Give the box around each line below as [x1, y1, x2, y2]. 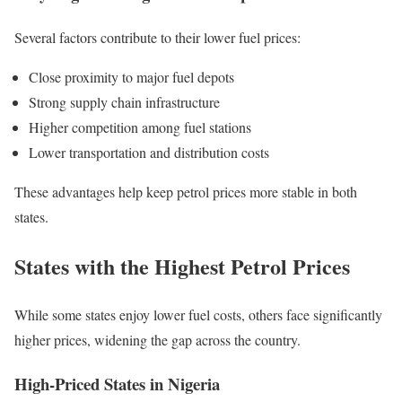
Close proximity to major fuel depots [29, 66, 234, 86]
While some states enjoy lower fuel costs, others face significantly [14, 305, 382, 325]
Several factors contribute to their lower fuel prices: [14, 27, 301, 47]
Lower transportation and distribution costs [29, 142, 269, 162]
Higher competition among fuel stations [29, 117, 251, 136]
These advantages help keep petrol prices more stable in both [14, 181, 357, 201]
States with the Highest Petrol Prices [14, 249, 350, 282]
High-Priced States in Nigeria [14, 371, 220, 397]
